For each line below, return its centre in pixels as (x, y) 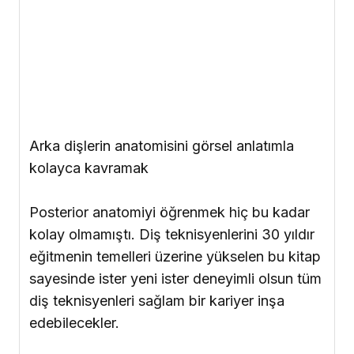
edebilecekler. (74, 323)
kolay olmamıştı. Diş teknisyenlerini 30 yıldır (172, 235)
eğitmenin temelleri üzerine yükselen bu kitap (175, 257)
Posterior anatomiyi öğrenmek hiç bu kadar (169, 213)
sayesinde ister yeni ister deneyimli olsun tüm (175, 279)
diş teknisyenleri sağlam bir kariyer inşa (157, 301)
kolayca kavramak (89, 168)
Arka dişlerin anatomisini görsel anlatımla (162, 146)
